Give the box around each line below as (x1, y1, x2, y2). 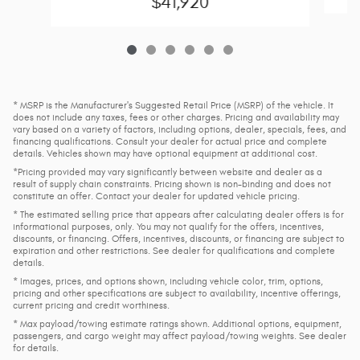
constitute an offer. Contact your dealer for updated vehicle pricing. (13, 190, 300, 202)
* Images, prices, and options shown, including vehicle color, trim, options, (13, 275, 323, 287)
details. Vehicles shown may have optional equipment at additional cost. (13, 147, 317, 159)
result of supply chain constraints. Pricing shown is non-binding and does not (13, 178, 331, 190)
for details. (13, 342, 59, 354)
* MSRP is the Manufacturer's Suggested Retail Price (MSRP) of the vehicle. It (13, 99, 333, 111)
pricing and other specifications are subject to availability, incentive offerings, (13, 287, 341, 299)
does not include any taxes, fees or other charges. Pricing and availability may (13, 111, 339, 123)
